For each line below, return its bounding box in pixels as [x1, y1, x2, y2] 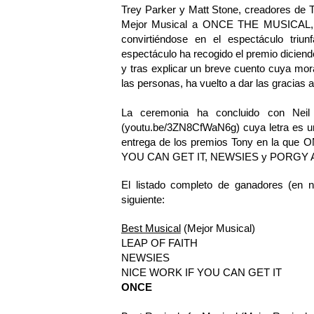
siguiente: [121, 193, 165, 206]
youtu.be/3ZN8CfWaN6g [124, 121, 236, 134]
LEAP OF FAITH [121, 236, 198, 249]
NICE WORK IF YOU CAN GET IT [121, 266, 282, 278]
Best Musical [121, 221, 181, 234]
